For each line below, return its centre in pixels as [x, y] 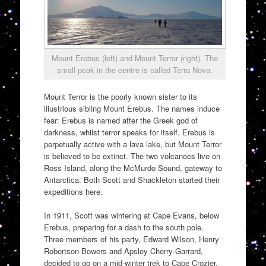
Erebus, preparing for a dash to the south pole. [123, 227]
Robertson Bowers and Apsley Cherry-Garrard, [123, 251]
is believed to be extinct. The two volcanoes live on [132, 156]
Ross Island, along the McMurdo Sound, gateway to [133, 168]
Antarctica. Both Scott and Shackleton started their [132, 180]
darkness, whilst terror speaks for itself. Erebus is [129, 132]
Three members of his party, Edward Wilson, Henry [131, 239]
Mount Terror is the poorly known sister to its [120, 97]
